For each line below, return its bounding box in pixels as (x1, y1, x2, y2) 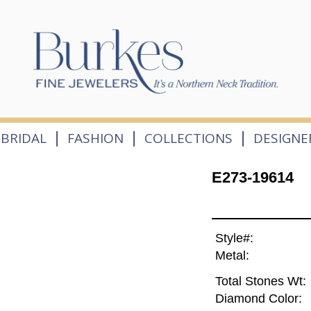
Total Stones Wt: (215, 274, 306, 289)
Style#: (215, 231, 253, 246)
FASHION (67, 128, 124, 147)
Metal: (215, 249, 249, 263)
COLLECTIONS (144, 128, 233, 147)
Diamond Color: (215, 292, 302, 306)
